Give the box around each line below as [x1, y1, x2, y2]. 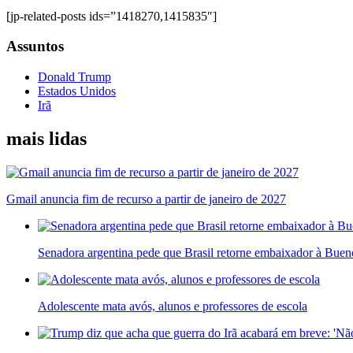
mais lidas [6, 128, 87, 150]
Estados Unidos [38, 84, 116, 98]
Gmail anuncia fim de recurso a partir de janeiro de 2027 [6, 191, 286, 206]
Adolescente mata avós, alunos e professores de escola [38, 299, 307, 313]
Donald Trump [38, 70, 111, 84]
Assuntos [6, 38, 64, 55]
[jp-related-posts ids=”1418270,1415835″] [6, 9, 217, 23]
